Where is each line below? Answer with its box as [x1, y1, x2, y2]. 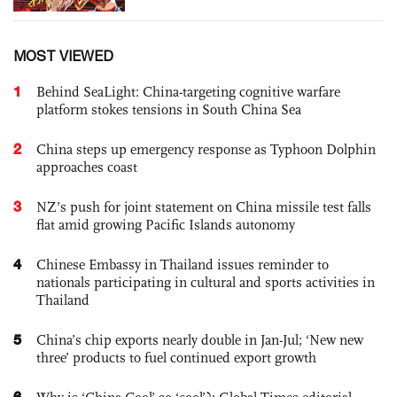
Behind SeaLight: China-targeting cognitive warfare [36, 82, 340, 100]
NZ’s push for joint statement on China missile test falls [36, 198, 371, 215]
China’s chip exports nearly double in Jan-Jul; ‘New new [36, 331, 363, 348]
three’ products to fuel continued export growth [36, 348, 316, 366]
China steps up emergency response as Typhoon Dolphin [36, 140, 376, 158]
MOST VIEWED [13, 47, 113, 64]
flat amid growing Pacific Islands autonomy [36, 215, 295, 233]
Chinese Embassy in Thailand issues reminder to [36, 255, 329, 273]
